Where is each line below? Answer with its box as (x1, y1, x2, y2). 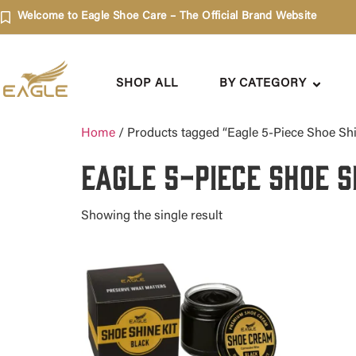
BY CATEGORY (219, 78, 307, 90)
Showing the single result (81, 210, 222, 222)
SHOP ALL (116, 78, 178, 90)
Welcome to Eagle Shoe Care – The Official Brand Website (17, 11, 316, 22)
